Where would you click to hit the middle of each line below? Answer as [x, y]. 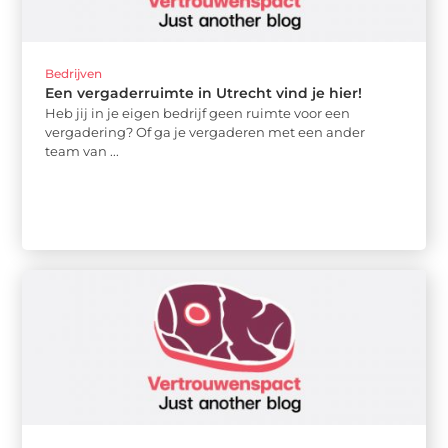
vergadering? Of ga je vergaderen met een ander [205, 132]
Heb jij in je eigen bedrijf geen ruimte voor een [198, 113]
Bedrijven [74, 74]
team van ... [82, 151]
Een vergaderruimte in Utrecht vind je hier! [204, 93]
